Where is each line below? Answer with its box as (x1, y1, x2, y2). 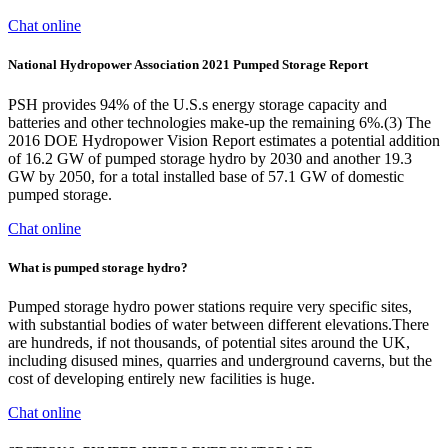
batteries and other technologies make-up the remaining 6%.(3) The (8, 113, 431, 131)
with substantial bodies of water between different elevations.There (8, 315, 429, 333)
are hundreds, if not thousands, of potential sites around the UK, (8, 333, 410, 351)
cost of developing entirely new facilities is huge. (8, 369, 315, 387)
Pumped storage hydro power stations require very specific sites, (8, 297, 412, 315)
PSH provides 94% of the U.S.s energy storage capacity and (8, 95, 387, 113)
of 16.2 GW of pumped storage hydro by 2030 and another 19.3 (8, 149, 412, 167)
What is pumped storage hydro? (8, 259, 188, 275)
